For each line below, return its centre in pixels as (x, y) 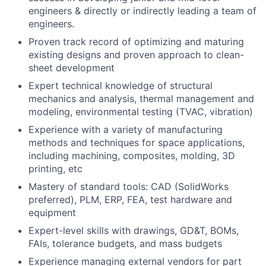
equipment (52, 212)
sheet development (72, 67)
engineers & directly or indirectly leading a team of (142, 10)
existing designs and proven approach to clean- (136, 54)
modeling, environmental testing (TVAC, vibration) (141, 111)
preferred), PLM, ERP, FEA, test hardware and (130, 199)
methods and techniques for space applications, (137, 142)
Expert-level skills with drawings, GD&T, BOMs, (134, 230)
